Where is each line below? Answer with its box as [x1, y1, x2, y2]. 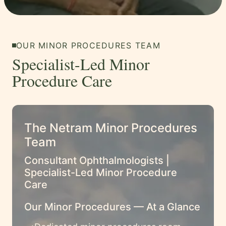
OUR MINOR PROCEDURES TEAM [16, 40, 160, 50]
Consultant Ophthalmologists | [24, 154, 169, 166]
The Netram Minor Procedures [24, 121, 197, 135]
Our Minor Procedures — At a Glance [24, 201, 200, 213]
